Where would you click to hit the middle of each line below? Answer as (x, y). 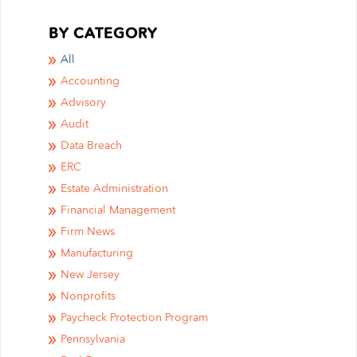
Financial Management (118, 210)
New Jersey (90, 275)
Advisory (83, 103)
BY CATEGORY (103, 34)
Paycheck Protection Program (134, 318)
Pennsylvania (93, 339)
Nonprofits (88, 296)
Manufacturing (97, 253)
